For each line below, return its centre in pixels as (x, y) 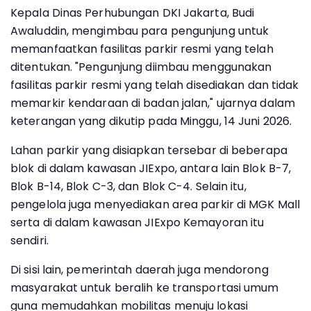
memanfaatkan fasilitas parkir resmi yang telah (142, 49)
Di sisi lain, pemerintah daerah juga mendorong (140, 269)
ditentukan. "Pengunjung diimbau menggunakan (141, 67)
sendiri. (30, 240)
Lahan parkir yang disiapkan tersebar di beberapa (149, 150)
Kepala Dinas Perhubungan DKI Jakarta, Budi (133, 12)
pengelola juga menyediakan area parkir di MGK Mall (155, 204)
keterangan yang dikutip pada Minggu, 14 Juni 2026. (151, 121)
